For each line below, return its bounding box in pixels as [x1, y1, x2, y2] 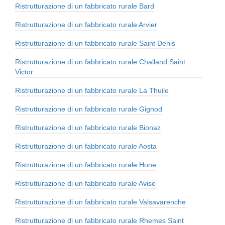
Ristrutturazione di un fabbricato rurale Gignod [15, 105, 162, 114]
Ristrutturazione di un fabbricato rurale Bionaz [15, 124, 161, 132]
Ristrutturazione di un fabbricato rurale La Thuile [15, 86, 169, 95]
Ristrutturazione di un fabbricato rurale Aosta [15, 142, 157, 151]
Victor [15, 68, 33, 76]
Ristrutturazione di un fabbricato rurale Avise [15, 179, 156, 188]
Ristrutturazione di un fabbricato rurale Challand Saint [15, 58, 185, 66]
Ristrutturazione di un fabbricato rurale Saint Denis [15, 39, 175, 48]
